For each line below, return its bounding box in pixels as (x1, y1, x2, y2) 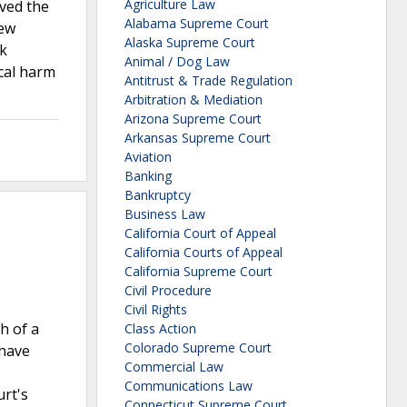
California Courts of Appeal (124, 243, 283, 262)
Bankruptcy (124, 186, 191, 204)
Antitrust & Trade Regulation (124, 72, 293, 90)
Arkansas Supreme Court (124, 129, 271, 147)
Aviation (124, 148, 172, 166)
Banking (124, 167, 172, 185)
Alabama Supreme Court (124, 15, 269, 33)
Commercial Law (124, 358, 223, 376)
